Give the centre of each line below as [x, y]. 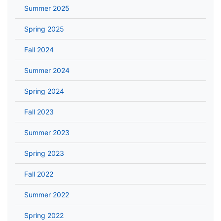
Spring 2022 [44, 216]
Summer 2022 [47, 195]
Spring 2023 [44, 153]
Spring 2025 [44, 29]
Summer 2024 [47, 71]
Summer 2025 [47, 8]
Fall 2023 [39, 112]
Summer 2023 [47, 133]
